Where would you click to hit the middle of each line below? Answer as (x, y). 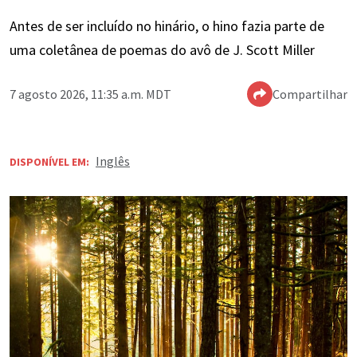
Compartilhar (310, 94)
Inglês (113, 161)
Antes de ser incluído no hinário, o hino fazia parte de (167, 26)
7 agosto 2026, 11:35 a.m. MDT (90, 94)
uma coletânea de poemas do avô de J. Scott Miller (162, 50)
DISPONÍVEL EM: (49, 162)
